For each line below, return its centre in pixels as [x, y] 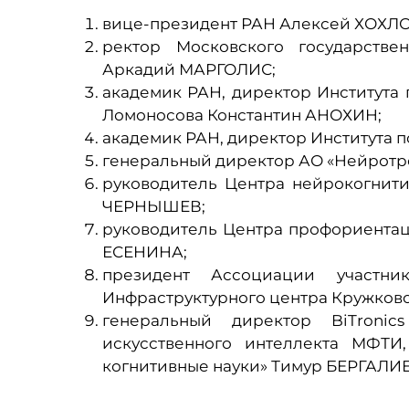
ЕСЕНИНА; [145, 252]
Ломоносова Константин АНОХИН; [242, 115]
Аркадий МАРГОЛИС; [189, 69]
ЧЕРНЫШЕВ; [154, 206]
